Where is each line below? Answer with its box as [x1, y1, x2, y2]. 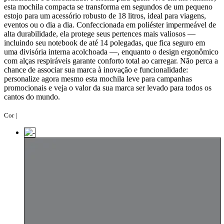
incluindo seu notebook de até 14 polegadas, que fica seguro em [4, 38, 205, 47]
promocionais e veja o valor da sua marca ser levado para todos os [4, 83, 211, 92]
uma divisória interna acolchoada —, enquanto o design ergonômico [4, 47, 218, 56]
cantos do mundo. [4, 92, 60, 101]
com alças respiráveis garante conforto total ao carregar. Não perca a [4, 56, 218, 65]
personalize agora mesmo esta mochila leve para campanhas [4, 74, 192, 83]
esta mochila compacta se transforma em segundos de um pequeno [4, 2, 212, 11]
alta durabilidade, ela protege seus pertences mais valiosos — [4, 29, 195, 38]
